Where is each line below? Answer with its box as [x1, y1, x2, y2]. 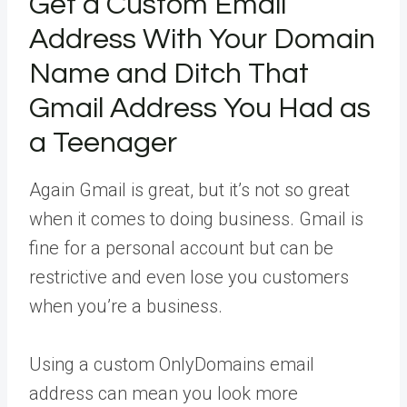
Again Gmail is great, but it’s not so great [29, 178, 350, 201]
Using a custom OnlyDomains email [29, 352, 314, 375]
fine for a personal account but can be [29, 236, 333, 259]
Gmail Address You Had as [29, 93, 371, 124]
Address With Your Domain [29, 24, 375, 55]
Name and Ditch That [29, 58, 309, 89]
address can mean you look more [29, 382, 298, 404]
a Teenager [29, 127, 177, 158]
